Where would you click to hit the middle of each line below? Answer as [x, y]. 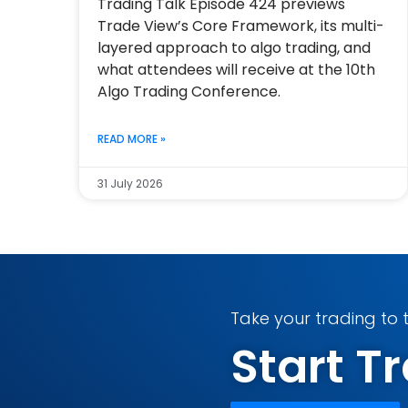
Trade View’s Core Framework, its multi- [240, 26]
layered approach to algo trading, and [234, 48]
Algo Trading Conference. [189, 92]
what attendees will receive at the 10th [236, 70]
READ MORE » [131, 139]
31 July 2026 [130, 184]
